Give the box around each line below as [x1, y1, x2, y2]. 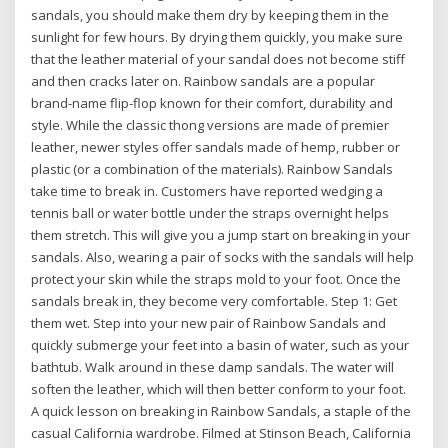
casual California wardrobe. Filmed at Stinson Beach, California [31, 424, 412, 443]
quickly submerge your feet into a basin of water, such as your [31, 336, 410, 355]
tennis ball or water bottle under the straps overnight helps [31, 204, 390, 223]
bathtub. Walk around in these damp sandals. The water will [31, 358, 395, 377]
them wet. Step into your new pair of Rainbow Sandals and [31, 314, 387, 333]
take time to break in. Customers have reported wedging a [31, 182, 384, 201]
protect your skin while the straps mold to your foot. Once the [31, 270, 402, 289]
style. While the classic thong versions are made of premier [31, 116, 390, 135]
